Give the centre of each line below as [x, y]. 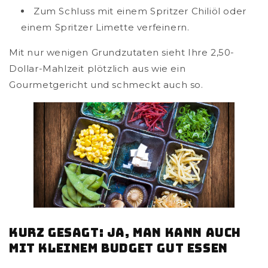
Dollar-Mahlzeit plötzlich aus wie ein [98, 68]
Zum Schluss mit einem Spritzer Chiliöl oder [140, 11]
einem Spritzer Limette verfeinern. [105, 27]
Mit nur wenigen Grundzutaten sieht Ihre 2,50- [122, 52]
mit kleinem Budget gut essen [118, 249]
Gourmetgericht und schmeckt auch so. [106, 84]
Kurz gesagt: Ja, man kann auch [125, 233]
